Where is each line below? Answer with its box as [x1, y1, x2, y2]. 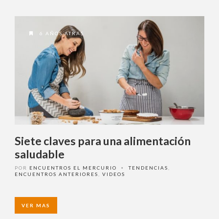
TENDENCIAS [129, 159, 168, 166]
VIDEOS [102, 166, 125, 172]
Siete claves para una [15, 129, 122, 143]
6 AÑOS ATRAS [38, 29, 84, 35]
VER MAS [22, 197, 50, 203]
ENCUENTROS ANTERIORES [15, 166, 98, 172]
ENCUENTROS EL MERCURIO [29, 159, 117, 166]
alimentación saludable [15, 142, 133, 156]
